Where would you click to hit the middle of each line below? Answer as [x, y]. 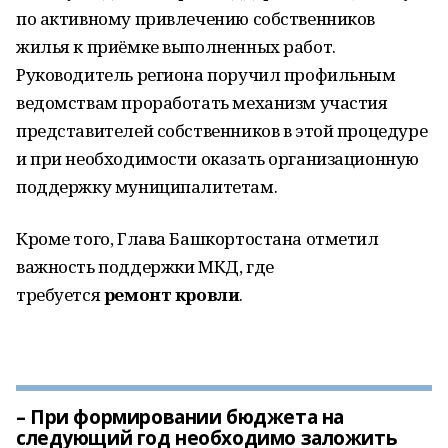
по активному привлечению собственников [196, 18]
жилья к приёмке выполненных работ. [176, 46]
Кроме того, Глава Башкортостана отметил [197, 238]
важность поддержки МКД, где [145, 266]
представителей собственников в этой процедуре [222, 130]
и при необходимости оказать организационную [217, 158]
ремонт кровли [171, 294]
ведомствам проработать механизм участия [202, 102]
